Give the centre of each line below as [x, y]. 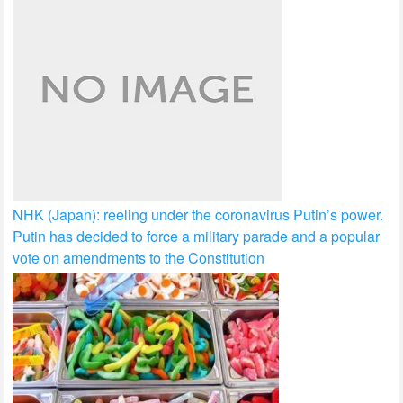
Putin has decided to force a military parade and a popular [197, 237]
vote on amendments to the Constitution [139, 258]
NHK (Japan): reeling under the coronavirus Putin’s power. [198, 215]
